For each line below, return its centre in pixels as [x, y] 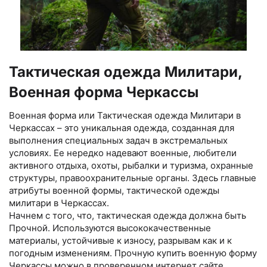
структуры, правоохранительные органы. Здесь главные [133, 178]
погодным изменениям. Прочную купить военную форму [133, 253]
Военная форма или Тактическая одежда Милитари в [125, 115]
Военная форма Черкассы [104, 92]
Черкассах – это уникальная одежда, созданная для [122, 128]
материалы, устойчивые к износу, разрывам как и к [120, 240]
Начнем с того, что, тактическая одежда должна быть [128, 215]
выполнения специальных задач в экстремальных [118, 140]
